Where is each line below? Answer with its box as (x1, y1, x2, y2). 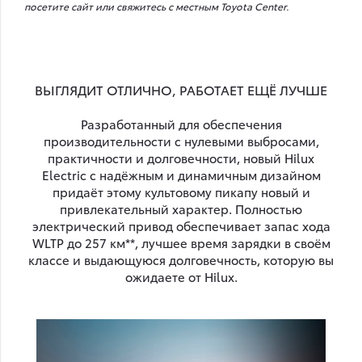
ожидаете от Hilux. (124, 267, 238, 285)
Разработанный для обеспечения (80, 114, 282, 133)
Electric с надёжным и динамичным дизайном (41, 165, 321, 183)
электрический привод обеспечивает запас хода (32, 216, 330, 234)
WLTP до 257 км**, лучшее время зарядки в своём (32, 233, 330, 251)
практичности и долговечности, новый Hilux (48, 148, 314, 166)
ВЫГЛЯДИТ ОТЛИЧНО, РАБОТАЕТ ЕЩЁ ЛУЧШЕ (35, 79, 327, 99)
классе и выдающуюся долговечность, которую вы (28, 250, 334, 268)
